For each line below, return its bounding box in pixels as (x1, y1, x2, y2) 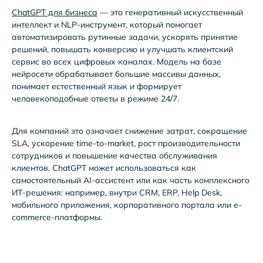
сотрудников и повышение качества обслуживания (12, 150, 217, 161)
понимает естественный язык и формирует (12, 81, 181, 92)
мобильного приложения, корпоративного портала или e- (12, 199, 242, 210)
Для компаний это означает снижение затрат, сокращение (12, 125, 247, 136)
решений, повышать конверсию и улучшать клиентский (12, 44, 233, 55)
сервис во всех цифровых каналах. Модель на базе (12, 56, 221, 68)
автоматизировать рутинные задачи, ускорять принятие (12, 32, 238, 43)
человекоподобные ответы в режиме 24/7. (12, 93, 179, 104)
